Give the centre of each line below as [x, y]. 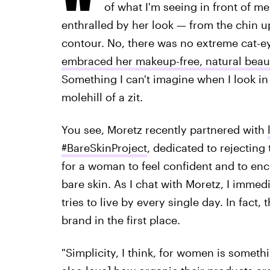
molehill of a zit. [102, 97]
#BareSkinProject [104, 148]
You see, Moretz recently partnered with [164, 130]
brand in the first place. [121, 220]
